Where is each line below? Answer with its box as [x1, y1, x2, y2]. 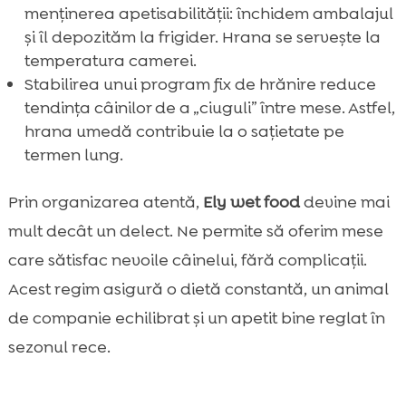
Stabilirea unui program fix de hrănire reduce [24, 72, 376, 95]
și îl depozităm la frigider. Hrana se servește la [24, 25, 381, 48]
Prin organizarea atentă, [7, 190, 203, 213]
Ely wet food [202, 190, 300, 213]
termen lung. [24, 143, 123, 166]
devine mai [299, 190, 390, 213]
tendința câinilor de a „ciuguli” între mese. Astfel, [24, 96, 395, 119]
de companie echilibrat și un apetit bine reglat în [7, 306, 385, 329]
